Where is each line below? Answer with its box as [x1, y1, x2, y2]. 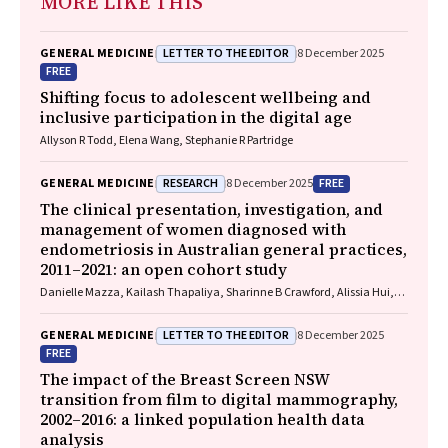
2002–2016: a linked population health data [40, 408, 365, 430]
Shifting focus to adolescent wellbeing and [40, 86, 371, 108]
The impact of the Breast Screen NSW [40, 368, 329, 390]
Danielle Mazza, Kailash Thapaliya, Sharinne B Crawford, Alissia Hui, [40, 284, 394, 301]
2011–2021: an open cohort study [40, 258, 287, 280]
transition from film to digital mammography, [40, 388, 398, 410]
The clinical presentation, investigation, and [40, 198, 383, 220]
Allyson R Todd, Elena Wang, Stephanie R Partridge [40, 132, 293, 149]
